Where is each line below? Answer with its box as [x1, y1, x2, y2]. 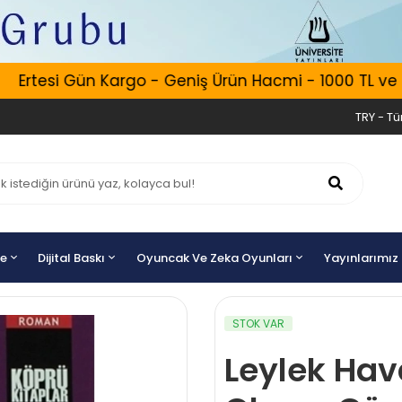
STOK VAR [232, 316, 284, 331]
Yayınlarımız [324, 249, 399, 267]
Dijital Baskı [38, 249, 106, 267]
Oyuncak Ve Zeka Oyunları [136, 249, 293, 267]
